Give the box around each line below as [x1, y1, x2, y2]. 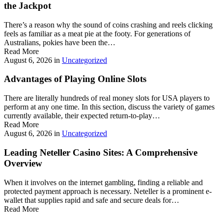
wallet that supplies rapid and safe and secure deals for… [4, 195, 179, 204]
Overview [4, 158, 42, 168]
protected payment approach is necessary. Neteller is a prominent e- [4, 187, 212, 195]
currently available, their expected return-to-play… [4, 111, 160, 120]
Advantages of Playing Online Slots [4, 74, 146, 84]
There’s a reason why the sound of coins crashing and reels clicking [4, 20, 213, 29]
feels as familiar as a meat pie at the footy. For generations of [4, 29, 191, 38]
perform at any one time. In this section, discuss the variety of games [4, 103, 215, 111]
